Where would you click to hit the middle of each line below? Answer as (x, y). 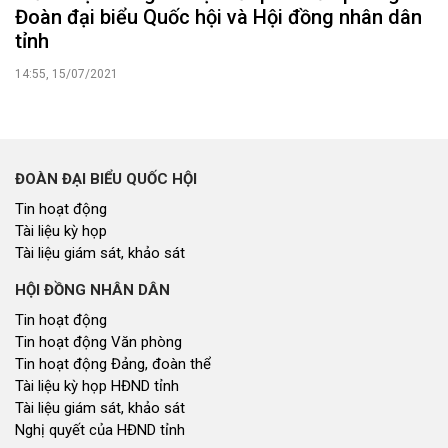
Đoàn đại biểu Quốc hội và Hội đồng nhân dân (218, 17)
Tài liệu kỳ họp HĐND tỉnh (97, 386)
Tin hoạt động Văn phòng (98, 342)
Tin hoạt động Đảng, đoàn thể (113, 364)
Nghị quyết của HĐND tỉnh (100, 430)
